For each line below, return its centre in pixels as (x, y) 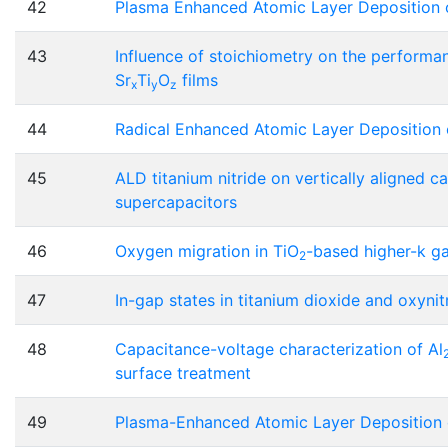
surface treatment (183, 373)
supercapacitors (176, 202)
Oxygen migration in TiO (207, 251)
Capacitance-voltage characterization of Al (279, 349)
